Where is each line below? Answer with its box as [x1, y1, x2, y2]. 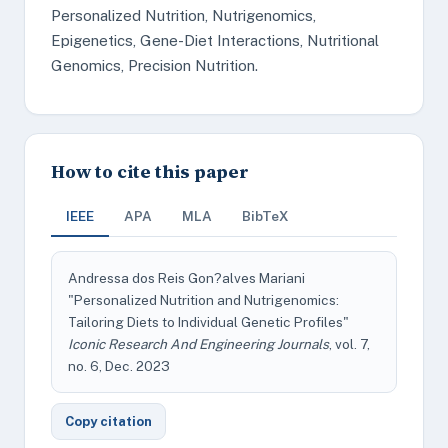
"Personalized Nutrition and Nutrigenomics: [68, 292, 339, 308]
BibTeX [242, 208, 289, 224]
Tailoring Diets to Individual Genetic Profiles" [68, 314, 349, 330]
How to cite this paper [51, 159, 249, 184]
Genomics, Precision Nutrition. [51, 57, 258, 74]
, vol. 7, [329, 336, 370, 352]
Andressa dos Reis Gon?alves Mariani [68, 270, 305, 286]
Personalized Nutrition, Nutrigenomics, [51, 7, 316, 24]
